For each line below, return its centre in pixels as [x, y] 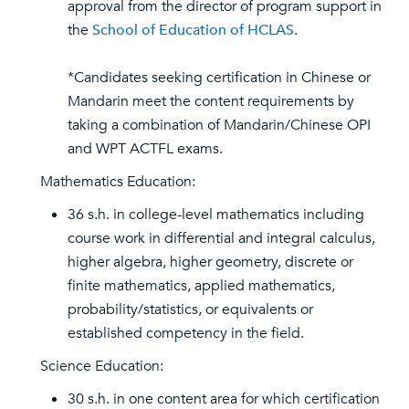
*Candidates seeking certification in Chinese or [219, 78]
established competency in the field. [186, 333]
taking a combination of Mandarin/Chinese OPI [219, 125]
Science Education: [102, 366]
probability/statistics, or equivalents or [190, 309]
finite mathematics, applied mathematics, [201, 286]
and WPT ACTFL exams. [145, 149]
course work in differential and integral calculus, [221, 238]
